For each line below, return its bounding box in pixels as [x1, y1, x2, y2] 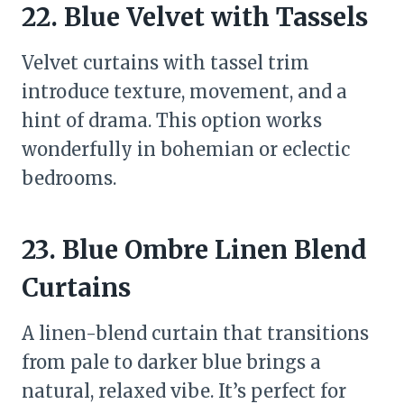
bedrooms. [22, 167, 116, 189]
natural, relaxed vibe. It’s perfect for [22, 380, 346, 402]
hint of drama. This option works [22, 109, 322, 132]
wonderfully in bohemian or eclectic [22, 138, 350, 161]
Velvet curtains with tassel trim [22, 51, 309, 74]
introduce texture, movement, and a [22, 80, 347, 103]
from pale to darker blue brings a [22, 351, 321, 373]
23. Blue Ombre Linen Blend [22, 234, 367, 266]
